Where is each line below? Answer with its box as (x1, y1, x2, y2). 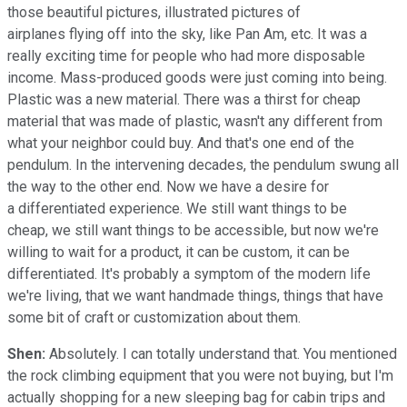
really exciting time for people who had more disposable (7, 46, 365, 65)
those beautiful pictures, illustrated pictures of (7, 3, 301, 21)
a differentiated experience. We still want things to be (7, 199, 347, 217)
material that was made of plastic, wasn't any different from (7, 112, 382, 130)
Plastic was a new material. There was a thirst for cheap (7, 90, 361, 108)
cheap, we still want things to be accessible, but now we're (7, 221, 379, 239)
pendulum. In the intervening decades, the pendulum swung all (7, 155, 399, 174)
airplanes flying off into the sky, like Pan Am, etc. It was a (7, 25, 367, 43)
